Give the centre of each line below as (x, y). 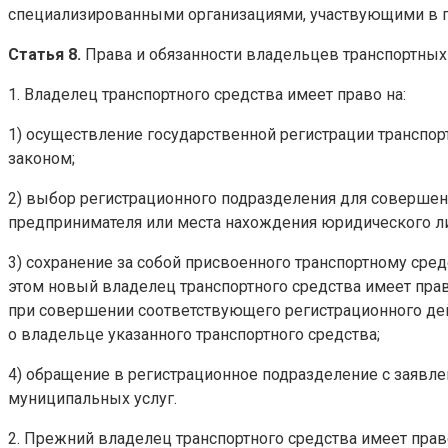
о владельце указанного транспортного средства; (194, 334)
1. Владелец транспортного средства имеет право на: (207, 94)
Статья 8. (44, 54)
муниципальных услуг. (92, 398)
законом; (41, 158)
